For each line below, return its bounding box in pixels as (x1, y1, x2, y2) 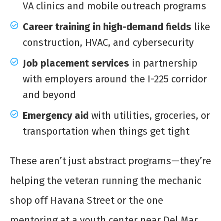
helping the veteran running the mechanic (10, 175, 201, 187)
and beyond (23, 89, 76, 101)
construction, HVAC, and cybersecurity (23, 37, 194, 49)
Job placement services (23, 57, 132, 70)
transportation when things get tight (23, 125, 189, 138)
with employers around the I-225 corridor (23, 73, 207, 85)
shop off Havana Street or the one (10, 194, 163, 207)
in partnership (132, 57, 197, 70)
